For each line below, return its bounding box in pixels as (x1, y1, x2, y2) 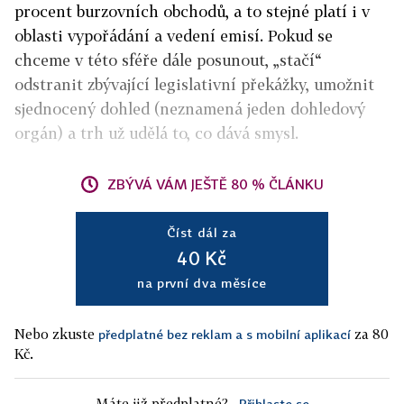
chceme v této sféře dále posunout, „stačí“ (14, 50, 321, 69)
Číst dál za (167, 225, 237, 240)
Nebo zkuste (14, 326, 98, 342)
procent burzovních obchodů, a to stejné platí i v (14, 2, 370, 21)
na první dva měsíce (136, 275, 268, 290)
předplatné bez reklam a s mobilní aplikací (98, 326, 351, 342)
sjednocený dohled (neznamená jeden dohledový (14, 99, 365, 118)
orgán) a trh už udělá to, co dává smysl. (14, 124, 298, 142)
